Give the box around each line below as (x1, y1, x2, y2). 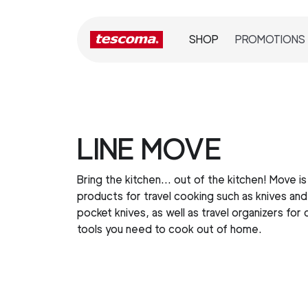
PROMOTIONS (235, 33, 306, 47)
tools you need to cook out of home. (77, 223, 262, 236)
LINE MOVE (77, 131, 221, 167)
